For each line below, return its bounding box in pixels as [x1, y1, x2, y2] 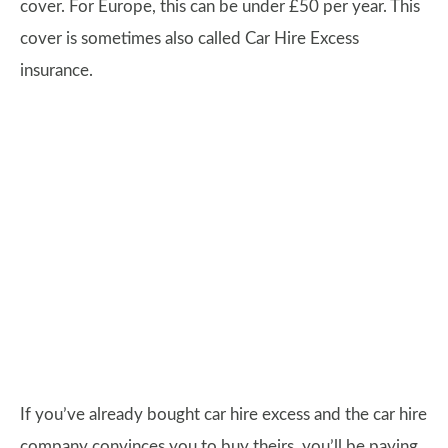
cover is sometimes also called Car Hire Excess [20, 29, 359, 47]
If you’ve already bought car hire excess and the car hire [20, 405, 427, 423]
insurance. [20, 61, 93, 79]
